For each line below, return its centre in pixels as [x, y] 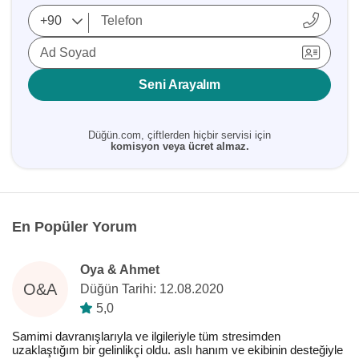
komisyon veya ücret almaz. [179, 146]
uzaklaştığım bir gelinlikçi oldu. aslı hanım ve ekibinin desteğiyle [177, 350]
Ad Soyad [68, 52]
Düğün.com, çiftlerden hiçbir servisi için [179, 135]
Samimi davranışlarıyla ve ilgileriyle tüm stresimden [146, 336]
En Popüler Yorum [75, 227]
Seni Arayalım [179, 85]
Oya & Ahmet [120, 270]
